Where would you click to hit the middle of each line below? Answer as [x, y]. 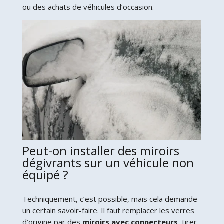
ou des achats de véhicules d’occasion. [88, 7]
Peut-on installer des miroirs [101, 150]
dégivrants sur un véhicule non [108, 162]
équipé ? [45, 174]
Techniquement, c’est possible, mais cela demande [110, 199]
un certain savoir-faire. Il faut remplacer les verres [108, 210]
